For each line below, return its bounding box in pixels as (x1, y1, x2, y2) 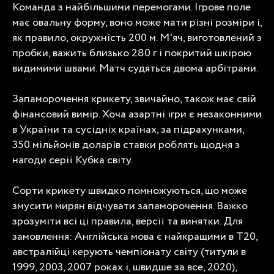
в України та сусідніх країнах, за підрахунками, (12, 121, 244, 138)
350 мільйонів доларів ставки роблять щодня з (12, 136, 240, 153)
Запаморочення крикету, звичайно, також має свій (12, 91, 256, 107)
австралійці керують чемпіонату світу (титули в (12, 243, 246, 260)
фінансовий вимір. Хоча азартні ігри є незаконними (12, 106, 262, 122)
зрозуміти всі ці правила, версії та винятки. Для (12, 213, 243, 229)
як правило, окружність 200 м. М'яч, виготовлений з (12, 29, 262, 46)
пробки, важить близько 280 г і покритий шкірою (12, 45, 251, 61)
